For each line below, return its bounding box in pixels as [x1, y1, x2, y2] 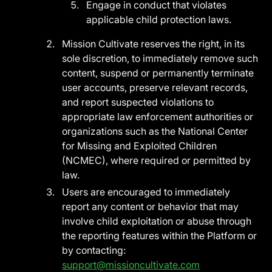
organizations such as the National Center [62, 125, 248, 137]
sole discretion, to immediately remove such [62, 52, 259, 64]
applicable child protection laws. [86, 13, 232, 25]
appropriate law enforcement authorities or [62, 110, 254, 123]
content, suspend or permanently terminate [62, 67, 254, 79]
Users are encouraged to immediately [62, 186, 231, 198]
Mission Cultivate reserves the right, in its [62, 38, 245, 50]
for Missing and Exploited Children [62, 140, 217, 152]
